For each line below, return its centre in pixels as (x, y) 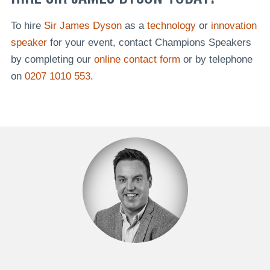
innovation (234, 25)
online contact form (137, 59)
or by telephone (216, 59)
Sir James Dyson (83, 25)
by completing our (52, 59)
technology (171, 25)
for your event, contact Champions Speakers (149, 42)
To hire (27, 25)
